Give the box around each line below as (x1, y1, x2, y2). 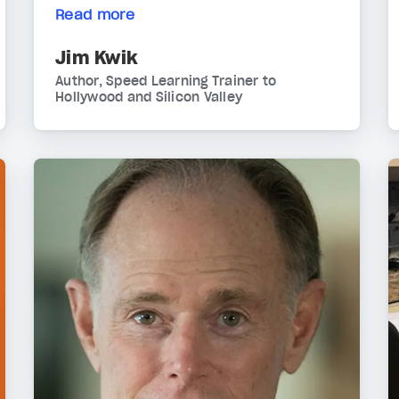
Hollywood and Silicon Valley (55, 89, 242, 106)
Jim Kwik (55, 46, 138, 70)
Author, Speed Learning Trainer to (55, 73, 277, 90)
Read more (55, 5, 135, 24)
